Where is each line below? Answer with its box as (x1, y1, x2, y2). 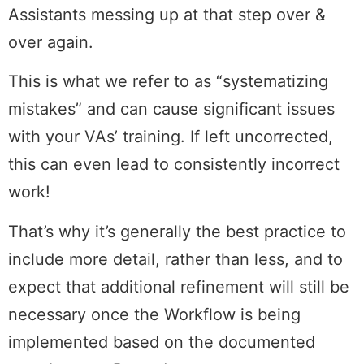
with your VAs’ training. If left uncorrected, (8, 127, 333, 147)
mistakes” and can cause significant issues (8, 99, 335, 119)
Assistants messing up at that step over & (8, 5, 326, 25)
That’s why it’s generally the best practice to (8, 221, 346, 241)
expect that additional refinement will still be (8, 276, 349, 297)
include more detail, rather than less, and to (8, 249, 343, 269)
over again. (8, 32, 93, 53)
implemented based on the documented (8, 331, 315, 352)
